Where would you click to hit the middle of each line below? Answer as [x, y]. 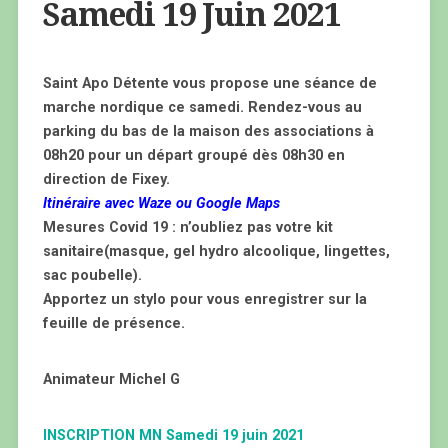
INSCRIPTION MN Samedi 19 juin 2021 [173, 435]
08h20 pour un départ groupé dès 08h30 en [193, 155]
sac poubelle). [92, 275]
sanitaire [73, 251]
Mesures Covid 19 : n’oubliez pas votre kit [187, 227]
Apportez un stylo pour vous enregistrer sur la [204, 299]
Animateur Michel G [111, 379]
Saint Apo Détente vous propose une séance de [209, 83]
